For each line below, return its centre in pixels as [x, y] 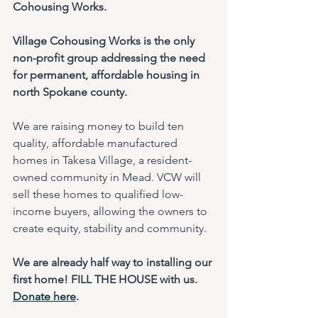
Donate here [44, 296]
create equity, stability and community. [110, 228]
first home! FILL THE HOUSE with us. [106, 279]
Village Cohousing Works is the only [105, 41]
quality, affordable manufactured [97, 143]
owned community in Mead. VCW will [108, 177]
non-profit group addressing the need [110, 58]
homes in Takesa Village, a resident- [102, 160]
